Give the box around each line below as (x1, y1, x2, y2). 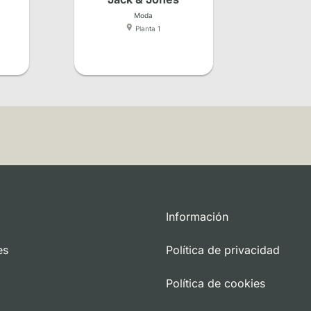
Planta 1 (135, 24, 161, 33)
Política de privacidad (166, 243, 280, 258)
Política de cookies (166, 276, 265, 291)
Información (166, 210, 228, 224)
